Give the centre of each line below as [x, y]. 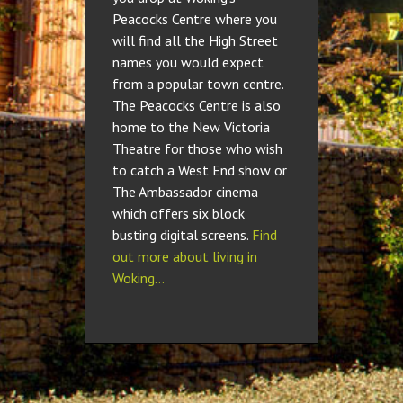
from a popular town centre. [198, 84]
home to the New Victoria [191, 127]
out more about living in [185, 256]
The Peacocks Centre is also [197, 105]
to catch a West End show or [200, 170]
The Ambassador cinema [185, 192]
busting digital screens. [182, 235]
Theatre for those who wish [197, 148]
